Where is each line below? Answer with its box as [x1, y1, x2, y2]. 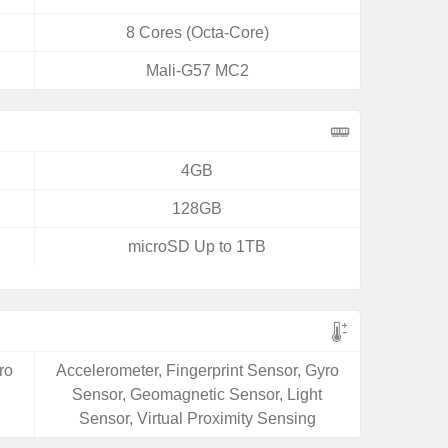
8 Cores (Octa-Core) [125, 24, 269, 41]
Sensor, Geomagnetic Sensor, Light [72, 386, 323, 403]
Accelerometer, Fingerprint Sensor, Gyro [55, 362, 339, 379]
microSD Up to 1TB [128, 238, 267, 255]
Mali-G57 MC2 [145, 62, 249, 79]
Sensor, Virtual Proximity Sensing [78, 410, 316, 427]
